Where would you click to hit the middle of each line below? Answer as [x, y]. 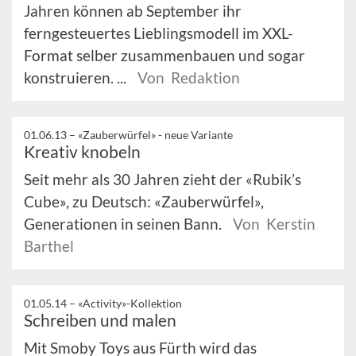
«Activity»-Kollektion [130, 303]
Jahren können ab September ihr [133, 11]
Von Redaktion [189, 77]
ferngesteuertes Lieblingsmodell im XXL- [159, 33]
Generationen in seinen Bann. [124, 224]
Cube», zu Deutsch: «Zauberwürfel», [144, 201]
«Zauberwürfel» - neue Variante [155, 135]
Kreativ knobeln [82, 151]
